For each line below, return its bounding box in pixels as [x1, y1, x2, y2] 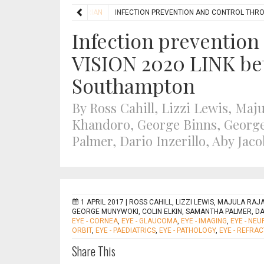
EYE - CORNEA [72, 217, 118, 225]
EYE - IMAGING [181, 217, 227, 225]
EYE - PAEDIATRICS [95, 226, 156, 235]
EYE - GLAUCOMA [121, 217, 177, 225]
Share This [72, 242, 115, 260]
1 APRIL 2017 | [81, 198, 129, 206]
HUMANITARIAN [51, 8, 103, 16]
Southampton [72, 72, 195, 99]
